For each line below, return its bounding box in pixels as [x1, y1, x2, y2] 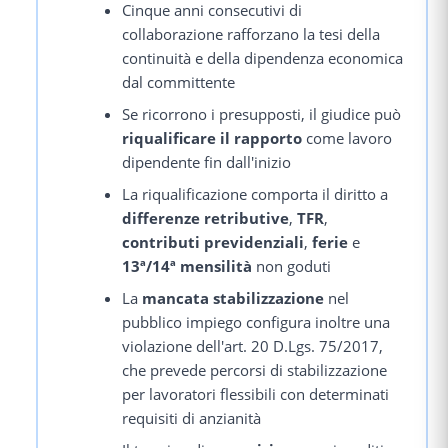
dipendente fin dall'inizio [122, 151, 292, 172]
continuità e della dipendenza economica [122, 47, 404, 68]
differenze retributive [122, 207, 290, 228]
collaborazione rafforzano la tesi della [122, 23, 381, 44]
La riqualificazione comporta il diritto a [122, 183, 389, 204]
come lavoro [302, 127, 393, 148]
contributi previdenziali [122, 231, 305, 252]
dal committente [122, 71, 236, 92]
